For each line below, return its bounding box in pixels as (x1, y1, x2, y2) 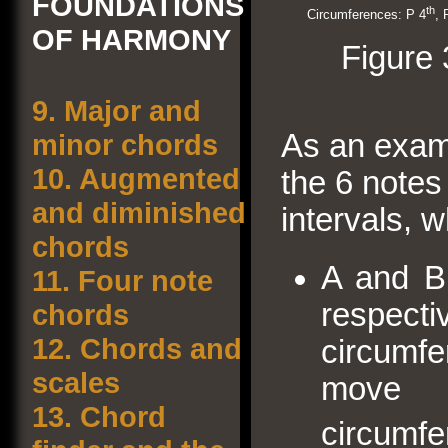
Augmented (72, 162, 240, 195)
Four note (70, 264, 213, 297)
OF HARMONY (32, 23, 231, 56)
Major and (56, 94, 201, 127)
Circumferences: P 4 (307, 7, 426, 23)
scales (32, 366, 120, 399)
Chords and (72, 332, 242, 365)
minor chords (32, 128, 218, 161)
